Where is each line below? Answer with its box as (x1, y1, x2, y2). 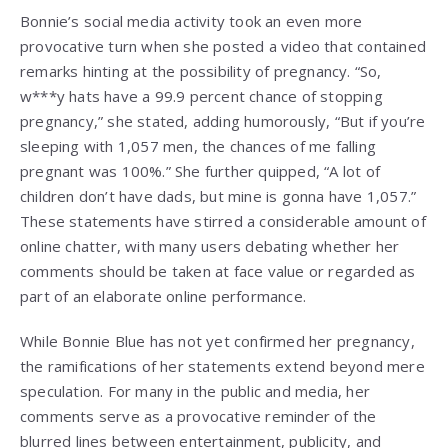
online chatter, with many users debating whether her (20, 236, 400, 257)
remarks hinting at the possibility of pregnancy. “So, (20, 61, 382, 82)
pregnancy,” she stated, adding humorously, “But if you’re (20, 111, 426, 132)
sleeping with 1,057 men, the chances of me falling (20, 136, 377, 157)
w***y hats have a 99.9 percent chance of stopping (20, 86, 383, 107)
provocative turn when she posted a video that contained (20, 36, 427, 57)
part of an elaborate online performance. (20, 286, 306, 307)
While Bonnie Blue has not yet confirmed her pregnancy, (20, 331, 415, 352)
